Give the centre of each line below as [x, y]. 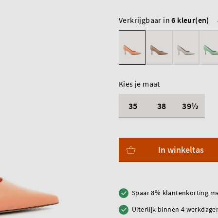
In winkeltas [181, 150]
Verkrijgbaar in [145, 20]
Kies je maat [139, 84]
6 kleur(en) [190, 20]
